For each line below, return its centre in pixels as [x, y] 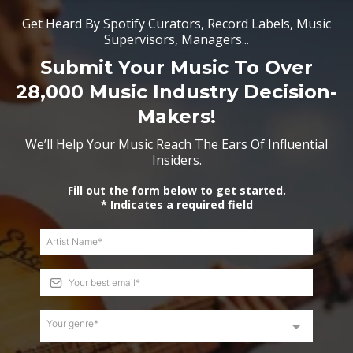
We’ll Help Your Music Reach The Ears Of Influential [176, 144]
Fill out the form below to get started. [176, 190]
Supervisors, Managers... [176, 39]
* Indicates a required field [176, 204]
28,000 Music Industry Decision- [176, 92]
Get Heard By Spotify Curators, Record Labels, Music [176, 24]
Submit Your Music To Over [176, 67]
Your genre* [72, 323]
